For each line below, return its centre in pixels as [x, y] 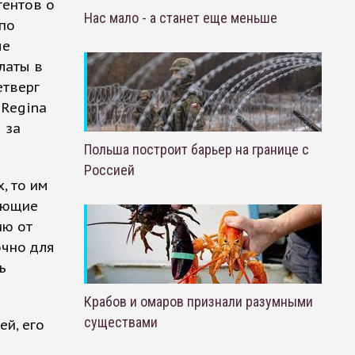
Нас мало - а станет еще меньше [180, 18]
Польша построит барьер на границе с [196, 149]
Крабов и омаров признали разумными [198, 302]
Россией [109, 170]
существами [120, 322]
